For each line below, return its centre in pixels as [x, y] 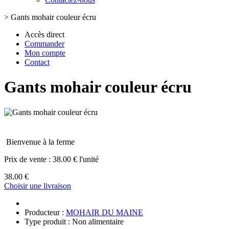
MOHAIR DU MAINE [105, 212]
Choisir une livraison [38, 186]
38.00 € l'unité [76, 159]
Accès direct [44, 35]
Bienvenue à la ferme [40, 142]
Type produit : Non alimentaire [74, 221]
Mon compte [45, 53]
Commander [44, 44]
